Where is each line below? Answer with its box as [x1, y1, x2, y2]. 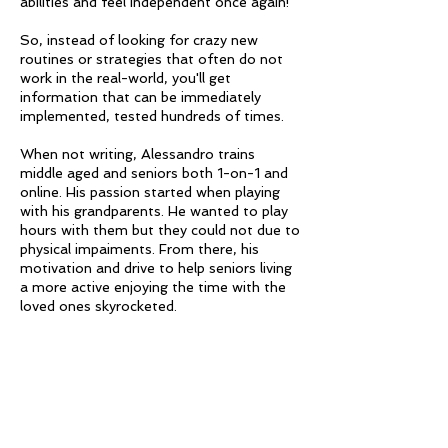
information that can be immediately [20, 89, 261, 105]
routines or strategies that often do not [20, 51, 283, 67]
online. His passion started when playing [20, 184, 280, 200]
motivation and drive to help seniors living [20, 260, 292, 276]
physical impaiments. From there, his [20, 241, 259, 257]
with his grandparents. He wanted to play [20, 203, 288, 219]
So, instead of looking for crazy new [20, 32, 258, 48]
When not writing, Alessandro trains [20, 146, 255, 162]
